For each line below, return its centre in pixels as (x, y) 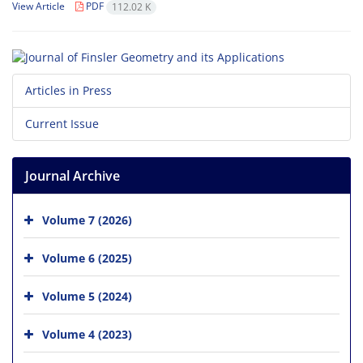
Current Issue (62, 123)
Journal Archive (73, 175)
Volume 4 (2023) (87, 334)
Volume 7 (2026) (87, 220)
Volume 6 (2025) (87, 258)
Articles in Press (68, 90)
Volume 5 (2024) (87, 296)
